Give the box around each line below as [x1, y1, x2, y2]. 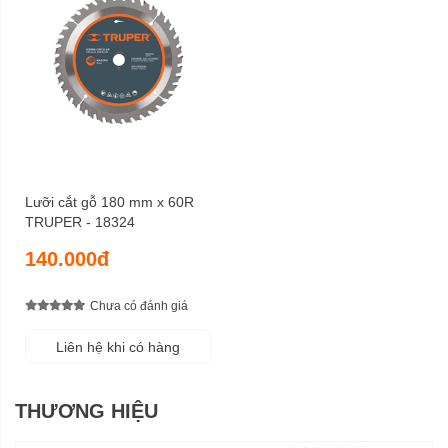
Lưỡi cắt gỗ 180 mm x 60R [25, 193, 194, 210]
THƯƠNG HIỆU [15, 399, 158, 422]
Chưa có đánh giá [90, 299, 188, 314]
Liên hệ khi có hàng [56, 338, 181, 355]
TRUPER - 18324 [25, 213, 135, 230]
